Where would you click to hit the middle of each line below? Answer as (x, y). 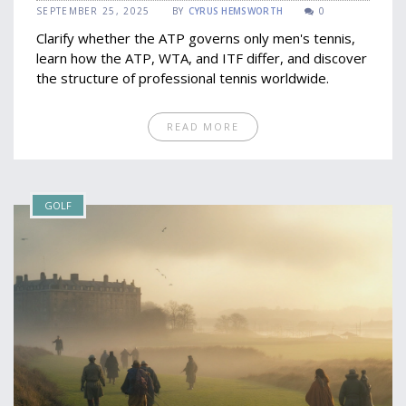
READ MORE (203, 126)
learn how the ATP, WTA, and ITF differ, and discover (202, 58)
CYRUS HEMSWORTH (236, 11)
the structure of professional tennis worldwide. (183, 78)
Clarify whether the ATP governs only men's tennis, (196, 38)
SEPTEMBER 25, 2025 (93, 11)
